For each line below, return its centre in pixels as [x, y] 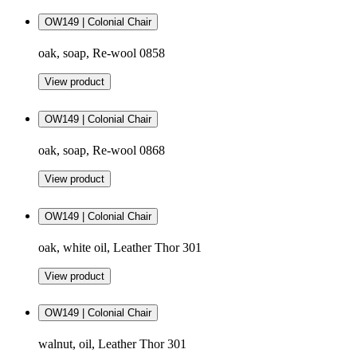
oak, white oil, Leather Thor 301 [120, 247]
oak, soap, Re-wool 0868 [102, 150]
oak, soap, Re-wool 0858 [102, 53]
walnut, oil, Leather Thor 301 [112, 344]
